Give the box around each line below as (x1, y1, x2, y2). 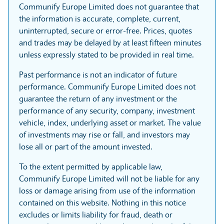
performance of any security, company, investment (19, 105, 195, 115)
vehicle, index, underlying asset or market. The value (19, 117, 201, 127)
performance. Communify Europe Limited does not (19, 81, 195, 91)
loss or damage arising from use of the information (19, 185, 195, 195)
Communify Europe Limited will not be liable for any (19, 173, 199, 183)
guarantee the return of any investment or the (19, 93, 177, 103)
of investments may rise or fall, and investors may (19, 129, 190, 139)
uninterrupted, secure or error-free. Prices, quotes (19, 25, 192, 35)
